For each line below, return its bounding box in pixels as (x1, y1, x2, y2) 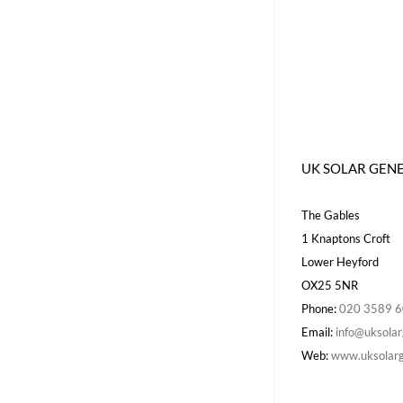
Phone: (301, 301, 339, 316)
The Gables (301, 208, 360, 222)
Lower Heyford (301, 255, 379, 269)
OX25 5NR (301, 278, 358, 292)
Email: (301, 325, 336, 339)
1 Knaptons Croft (301, 231, 390, 246)
